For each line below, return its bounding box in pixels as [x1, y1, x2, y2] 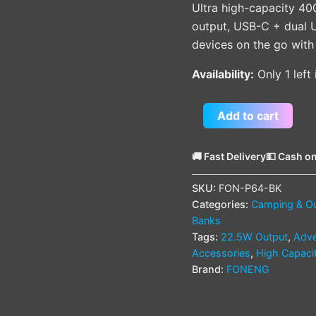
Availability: [192, 66, 254, 81]
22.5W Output [221, 230, 288, 243]
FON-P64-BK [219, 181, 281, 194]
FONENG [226, 262, 269, 275]
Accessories [192, 246, 250, 259]
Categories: [192, 197, 251, 210]
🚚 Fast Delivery [192, 150, 266, 162]
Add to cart [217, 108, 279, 123]
